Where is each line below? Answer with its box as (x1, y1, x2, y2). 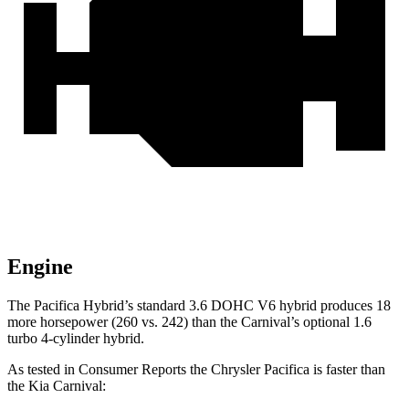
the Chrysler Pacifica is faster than (186, 362, 385, 378)
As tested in (7, 362, 79, 378)
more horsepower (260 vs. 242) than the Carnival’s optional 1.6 (7, 314, 372, 330)
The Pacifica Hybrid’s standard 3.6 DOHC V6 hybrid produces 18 (7, 298, 391, 314)
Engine (7, 255, 73, 279)
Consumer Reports (79, 362, 186, 378)
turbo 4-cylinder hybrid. (7, 330, 144, 347)
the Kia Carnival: (7, 378, 106, 394)
